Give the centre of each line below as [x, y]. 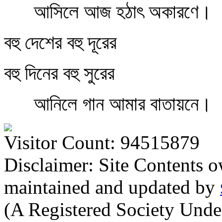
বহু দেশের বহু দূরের [60, 42]
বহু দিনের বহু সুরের [59, 73]
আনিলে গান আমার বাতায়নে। [108, 104]
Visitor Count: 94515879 [102, 142]
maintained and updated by [112, 187]
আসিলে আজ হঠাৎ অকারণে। [108, 12]
